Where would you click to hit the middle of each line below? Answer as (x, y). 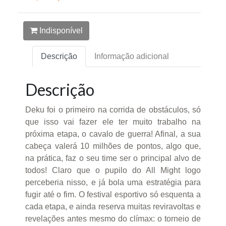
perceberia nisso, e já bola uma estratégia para (113, 183)
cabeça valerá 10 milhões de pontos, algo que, (113, 146)
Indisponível (60, 31)
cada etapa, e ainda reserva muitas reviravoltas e (113, 207)
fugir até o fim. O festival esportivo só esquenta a (113, 195)
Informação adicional (132, 56)
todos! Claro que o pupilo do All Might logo (113, 171)
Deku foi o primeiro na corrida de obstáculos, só (113, 110)
